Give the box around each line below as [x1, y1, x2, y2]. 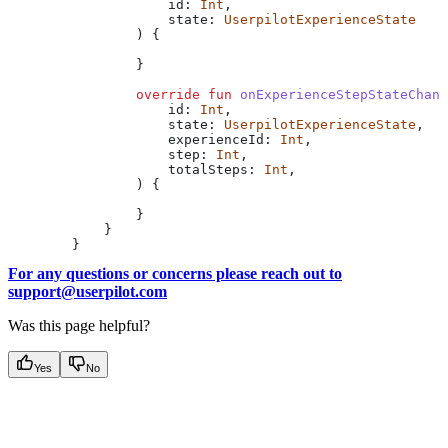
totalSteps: [8, 161, 264, 177]
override [8, 86, 200, 102]
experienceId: [8, 131, 280, 147]
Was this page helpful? [8, 316, 150, 334]
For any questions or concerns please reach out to [8, 264, 342, 282]
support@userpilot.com [8, 282, 167, 300]
